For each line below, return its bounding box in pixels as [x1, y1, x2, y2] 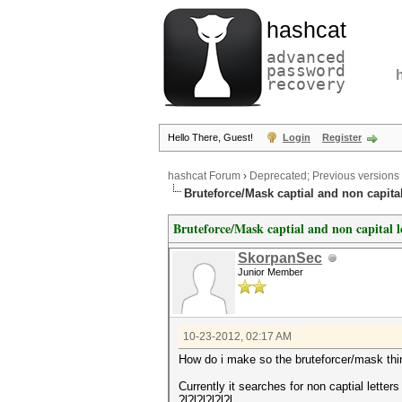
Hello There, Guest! [168, 132, 256, 143]
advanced [267, 48, 345, 66]
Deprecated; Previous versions [249, 170, 399, 183]
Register [322, 132, 362, 143]
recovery [267, 74, 345, 93]
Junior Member [238, 267, 303, 277]
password [267, 61, 345, 80]
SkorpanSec [238, 250, 322, 266]
